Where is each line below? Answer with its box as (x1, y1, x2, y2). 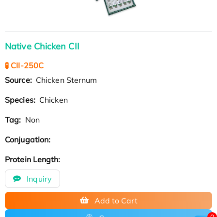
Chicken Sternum (33, 75, 97, 85)
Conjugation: (5, 134, 53, 144)
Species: (5, 94, 37, 105)
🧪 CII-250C (5, 60, 44, 70)
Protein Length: (5, 154, 62, 164)
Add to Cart (94, 195, 138, 205)
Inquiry (25, 173, 52, 184)
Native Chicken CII (5, 40, 79, 52)
